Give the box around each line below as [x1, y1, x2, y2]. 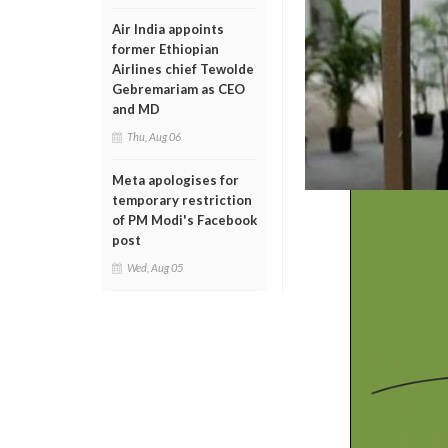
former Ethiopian [112, 41, 219, 57]
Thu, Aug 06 [127, 130, 181, 143]
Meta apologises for [112, 172, 239, 188]
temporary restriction [112, 192, 252, 208]
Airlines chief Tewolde [112, 61, 254, 77]
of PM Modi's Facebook [112, 212, 257, 228]
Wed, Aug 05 [127, 261, 183, 274]
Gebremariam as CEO [112, 81, 245, 97]
